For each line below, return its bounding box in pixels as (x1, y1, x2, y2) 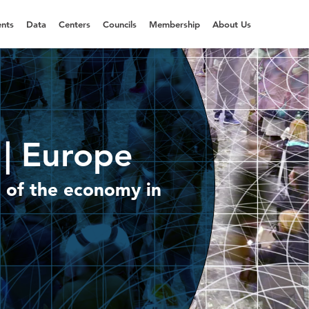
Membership (149, 19, 200, 30)
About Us (212, 19, 251, 30)
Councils (103, 19, 137, 30)
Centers (59, 19, 90, 30)
